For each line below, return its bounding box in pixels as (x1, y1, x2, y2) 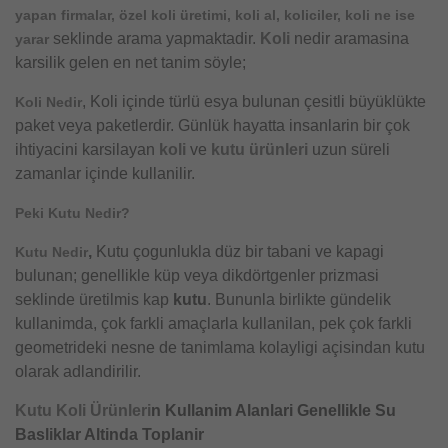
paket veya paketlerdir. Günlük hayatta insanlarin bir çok (15, 117, 410, 134)
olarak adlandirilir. (15, 363, 141, 380)
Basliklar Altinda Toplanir (15, 426, 204, 443)
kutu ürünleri (211, 141, 308, 158)
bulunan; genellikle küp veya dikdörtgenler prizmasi (15, 267, 379, 284)
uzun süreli (308, 141, 390, 158)
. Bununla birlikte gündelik (207, 291, 391, 308)
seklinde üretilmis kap (15, 291, 173, 308)
